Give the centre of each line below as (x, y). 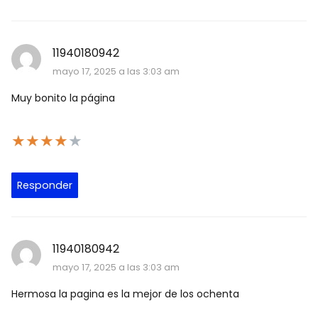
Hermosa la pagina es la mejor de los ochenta (125, 294)
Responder (45, 186)
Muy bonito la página (63, 98)
